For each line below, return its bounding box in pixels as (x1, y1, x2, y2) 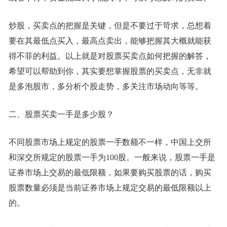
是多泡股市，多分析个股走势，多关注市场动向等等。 (8, 82, 203, 91)
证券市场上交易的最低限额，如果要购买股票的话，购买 (8, 168, 211, 177)
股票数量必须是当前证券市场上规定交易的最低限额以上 (8, 183, 211, 192)
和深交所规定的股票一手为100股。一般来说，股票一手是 (8, 153, 215, 162)
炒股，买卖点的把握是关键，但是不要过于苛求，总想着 (8, 21, 211, 30)
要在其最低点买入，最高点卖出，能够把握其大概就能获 (8, 36, 211, 45)
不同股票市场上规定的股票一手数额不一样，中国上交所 (8, 138, 211, 146)
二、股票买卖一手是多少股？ (8, 110, 114, 119)
